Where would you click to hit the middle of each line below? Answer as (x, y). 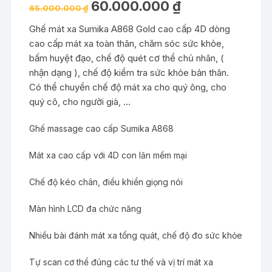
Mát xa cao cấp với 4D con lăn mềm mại (108, 155)
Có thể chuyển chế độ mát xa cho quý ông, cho (128, 87)
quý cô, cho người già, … (80, 101)
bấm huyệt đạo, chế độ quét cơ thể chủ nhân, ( (127, 58)
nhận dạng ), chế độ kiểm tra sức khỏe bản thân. (129, 72)
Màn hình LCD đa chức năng (86, 208)
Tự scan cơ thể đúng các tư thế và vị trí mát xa (121, 262)
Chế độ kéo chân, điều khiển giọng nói (106, 182)
